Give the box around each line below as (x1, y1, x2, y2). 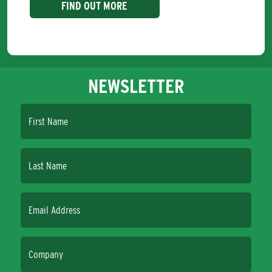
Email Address (29, 204, 80, 217)
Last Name (29, 160, 67, 172)
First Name (29, 115, 68, 128)
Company (29, 248, 63, 261)
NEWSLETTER (88, 74, 184, 98)
